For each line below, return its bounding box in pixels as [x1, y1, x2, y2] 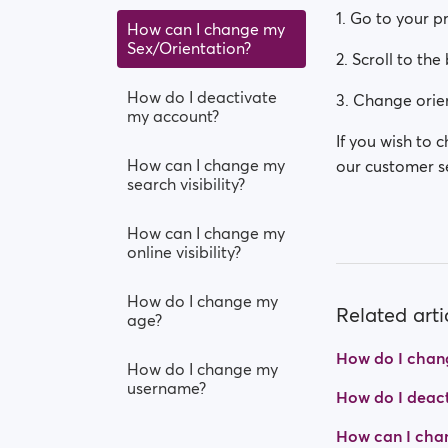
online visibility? [127, 242, 241, 262]
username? [127, 378, 206, 398]
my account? [127, 106, 219, 126]
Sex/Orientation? [127, 38, 251, 58]
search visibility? [127, 174, 245, 194]
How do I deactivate [127, 87, 277, 107]
